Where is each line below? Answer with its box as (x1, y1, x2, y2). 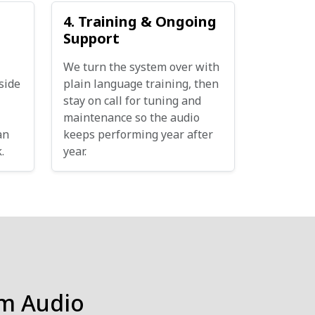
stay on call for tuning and (63, 93, 201, 108)
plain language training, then (63, 76, 219, 91)
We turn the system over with (63, 59, 219, 75)
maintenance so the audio (63, 110, 200, 125)
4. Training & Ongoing (63, 12, 217, 31)
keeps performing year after (63, 127, 213, 142)
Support (63, 29, 120, 48)
